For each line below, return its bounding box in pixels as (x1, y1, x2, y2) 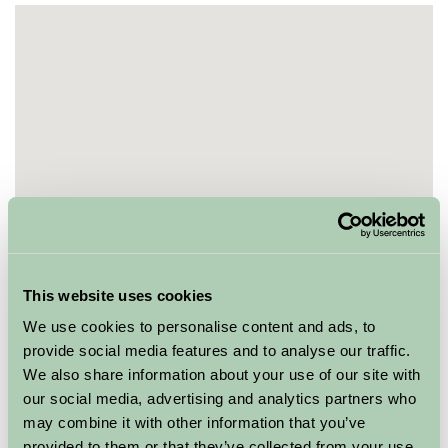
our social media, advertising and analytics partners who (23, 390, 416, 407)
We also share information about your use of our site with (23, 366, 421, 383)
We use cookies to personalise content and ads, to (23, 318, 376, 335)
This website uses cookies (23, 286, 213, 304)
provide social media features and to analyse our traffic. (23, 342, 411, 359)
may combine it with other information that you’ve (23, 414, 366, 431)
